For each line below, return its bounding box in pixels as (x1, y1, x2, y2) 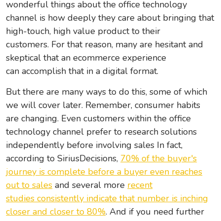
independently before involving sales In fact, (6, 139, 183, 151)
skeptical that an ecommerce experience (6, 52, 167, 64)
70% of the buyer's (120, 152, 197, 165)
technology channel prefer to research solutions (6, 126, 197, 138)
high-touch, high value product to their (6, 25, 161, 37)
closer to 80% (47, 206, 106, 218)
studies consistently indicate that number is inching (6, 192, 209, 205)
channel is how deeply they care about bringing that (6, 12, 215, 24)
